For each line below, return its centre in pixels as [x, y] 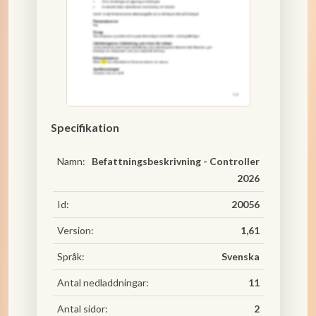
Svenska [240, 256]
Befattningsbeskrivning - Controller [175, 161]
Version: [75, 230]
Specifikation [85, 127]
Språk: [71, 256]
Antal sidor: [82, 309]
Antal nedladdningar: [103, 282]
